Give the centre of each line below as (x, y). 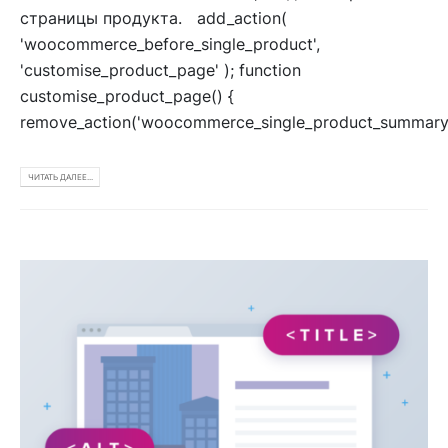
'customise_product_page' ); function (160, 70)
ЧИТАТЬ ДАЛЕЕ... (60, 177)
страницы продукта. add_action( (153, 18)
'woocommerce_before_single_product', (170, 44)
